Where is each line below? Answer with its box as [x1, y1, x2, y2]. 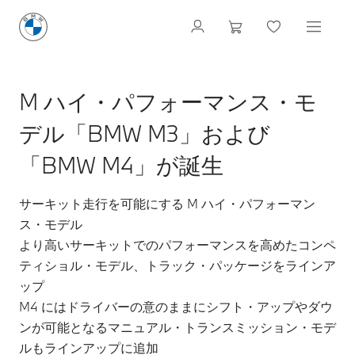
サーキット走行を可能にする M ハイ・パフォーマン [19, 195, 315, 212]
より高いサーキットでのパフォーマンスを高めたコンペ [19, 236, 336, 253]
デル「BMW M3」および [19, 118, 270, 148]
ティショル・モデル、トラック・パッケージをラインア [19, 257, 336, 273]
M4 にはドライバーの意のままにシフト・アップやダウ [19, 298, 333, 315]
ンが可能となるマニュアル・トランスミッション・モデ [19, 319, 336, 335]
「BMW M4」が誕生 [19, 150, 223, 180]
